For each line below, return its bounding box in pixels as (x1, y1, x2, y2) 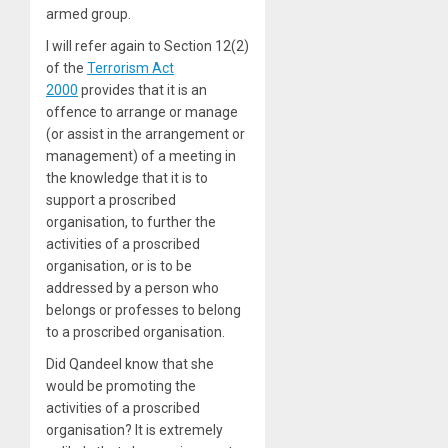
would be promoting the (46, 377, 196, 394)
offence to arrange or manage (46, 103, 238, 120)
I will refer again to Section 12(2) (46, 37, 249, 54)
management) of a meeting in (46, 147, 236, 164)
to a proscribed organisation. (46, 323, 225, 340)
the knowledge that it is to (46, 169, 208, 186)
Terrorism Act (87, 59, 174, 76)
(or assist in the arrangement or (46, 125, 245, 142)
